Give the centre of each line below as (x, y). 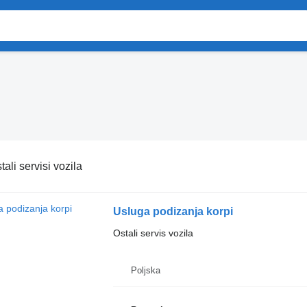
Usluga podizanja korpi (173, 211)
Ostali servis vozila (153, 233)
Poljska (145, 270)
